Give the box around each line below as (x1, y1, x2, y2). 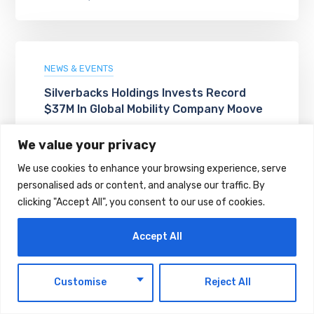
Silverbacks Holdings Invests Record (43, 86, 246, 100)
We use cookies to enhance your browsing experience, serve (18, 162, 287, 175)
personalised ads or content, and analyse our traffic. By (18, 179, 265, 191)
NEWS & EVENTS (43, 63, 114, 74)
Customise (54, 276, 107, 288)
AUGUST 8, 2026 (43, 130, 115, 141)
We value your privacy (18, 137, 156, 153)
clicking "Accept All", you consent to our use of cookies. (18, 196, 265, 208)
